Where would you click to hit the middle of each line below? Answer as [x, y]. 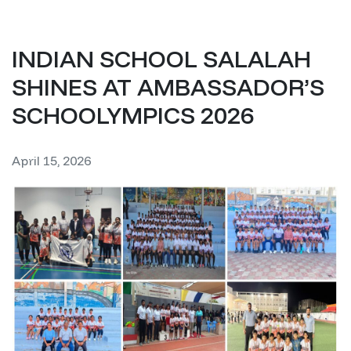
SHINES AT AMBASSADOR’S [168, 87]
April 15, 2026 [51, 161]
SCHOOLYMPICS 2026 [133, 115]
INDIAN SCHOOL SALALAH [161, 59]
